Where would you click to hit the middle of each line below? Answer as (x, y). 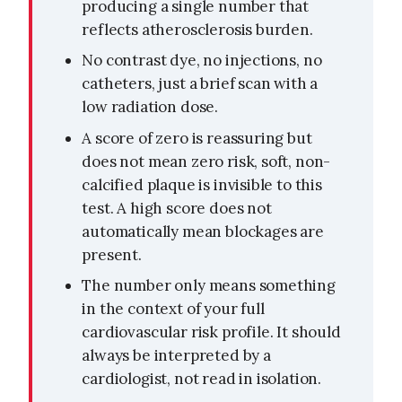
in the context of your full (173, 309)
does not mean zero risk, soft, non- (206, 161)
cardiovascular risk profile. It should (211, 332)
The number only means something (209, 286)
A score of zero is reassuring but (197, 138)
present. (112, 254)
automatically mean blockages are (203, 231)
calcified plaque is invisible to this (202, 184)
